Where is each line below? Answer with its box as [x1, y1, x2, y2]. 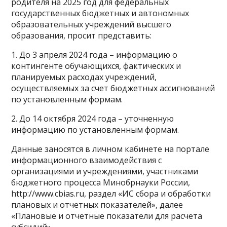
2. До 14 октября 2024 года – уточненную [11, 113, 174, 125]
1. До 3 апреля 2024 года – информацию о [11, 49, 178, 61]
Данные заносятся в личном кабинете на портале [11, 143, 210, 155]
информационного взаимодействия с [11, 155, 162, 166]
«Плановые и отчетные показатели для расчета [11, 210, 203, 222]
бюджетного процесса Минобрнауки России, [11, 177, 191, 188]
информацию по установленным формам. [11, 124, 179, 136]
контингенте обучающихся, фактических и [11, 60, 181, 72]
